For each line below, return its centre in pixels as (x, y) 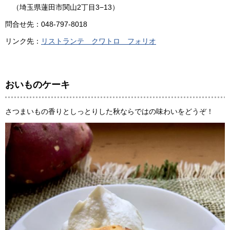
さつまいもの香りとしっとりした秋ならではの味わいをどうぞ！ (109, 111)
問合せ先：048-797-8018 (46, 24)
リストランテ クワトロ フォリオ (99, 41)
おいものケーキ (37, 85)
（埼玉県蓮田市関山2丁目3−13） (62, 7)
